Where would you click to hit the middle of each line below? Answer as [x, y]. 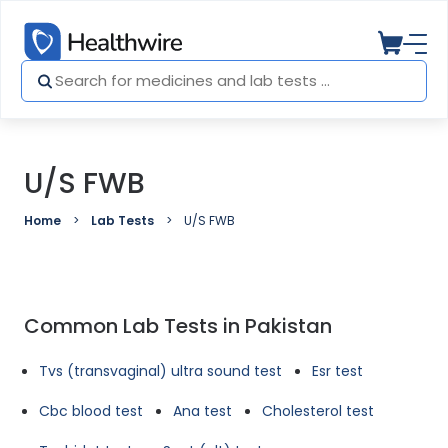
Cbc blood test [91, 411]
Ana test [202, 411]
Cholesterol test [318, 411]
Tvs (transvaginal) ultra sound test [160, 371]
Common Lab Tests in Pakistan [178, 326]
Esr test [337, 371]
